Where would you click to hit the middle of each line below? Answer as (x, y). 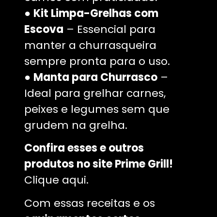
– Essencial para (109, 29)
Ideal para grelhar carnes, (95, 93)
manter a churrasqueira (90, 45)
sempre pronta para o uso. (97, 61)
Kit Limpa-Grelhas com (96, 13)
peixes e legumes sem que (97, 109)
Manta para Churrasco (95, 77)
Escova (44, 29)
